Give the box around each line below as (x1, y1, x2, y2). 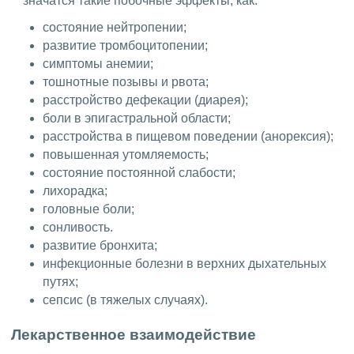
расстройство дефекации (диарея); (43, 92, 248, 107)
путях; (43, 274, 78, 288)
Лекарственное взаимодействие (11, 326, 256, 343)
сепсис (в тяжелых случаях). (43, 292, 208, 307)
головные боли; (43, 201, 134, 216)
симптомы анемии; (43, 56, 153, 70)
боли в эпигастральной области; (43, 111, 231, 125)
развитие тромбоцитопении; (43, 38, 208, 52)
